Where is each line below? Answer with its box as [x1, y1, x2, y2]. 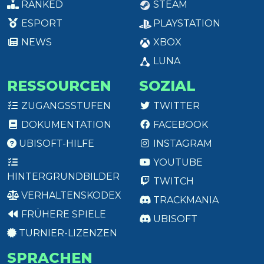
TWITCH [151, 176, 194, 187]
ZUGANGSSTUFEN [19, 100, 111, 112]
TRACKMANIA [151, 194, 219, 206]
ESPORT [19, 18, 62, 29]
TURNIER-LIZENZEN [16, 227, 117, 239]
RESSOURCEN [7, 77, 111, 95]
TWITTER [151, 100, 200, 112]
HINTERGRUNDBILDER [7, 171, 120, 183]
